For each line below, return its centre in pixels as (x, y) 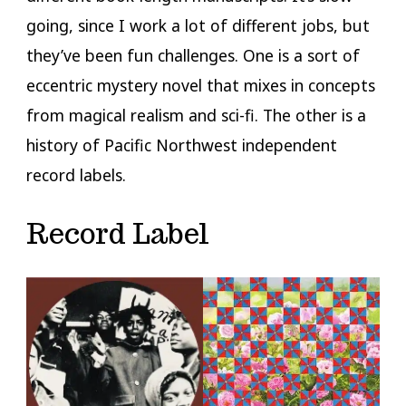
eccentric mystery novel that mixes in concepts (200, 85)
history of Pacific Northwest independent (181, 145)
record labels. (78, 174)
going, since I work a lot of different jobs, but (198, 25)
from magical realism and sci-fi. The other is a (196, 115)
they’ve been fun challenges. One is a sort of (193, 55)
